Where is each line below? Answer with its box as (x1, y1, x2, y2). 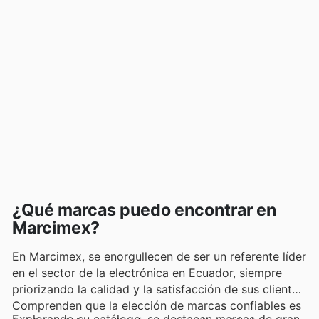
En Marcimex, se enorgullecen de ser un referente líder (12, 249, 306, 263)
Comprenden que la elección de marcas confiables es (12, 298, 301, 313)
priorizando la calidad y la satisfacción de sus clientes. (12, 281, 307, 296)
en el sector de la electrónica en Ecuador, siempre (12, 265, 282, 280)
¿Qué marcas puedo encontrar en (12, 199, 276, 220)
